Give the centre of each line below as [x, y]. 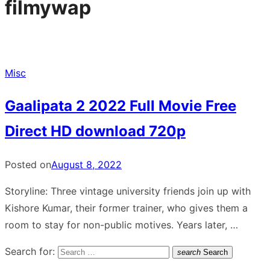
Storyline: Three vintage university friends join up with [128, 191]
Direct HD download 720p [95, 131]
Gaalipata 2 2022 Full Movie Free [121, 105]
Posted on [28, 164]
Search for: [30, 251]
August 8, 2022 [86, 164]
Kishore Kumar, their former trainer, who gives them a [126, 208]
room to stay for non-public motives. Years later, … [121, 224]
